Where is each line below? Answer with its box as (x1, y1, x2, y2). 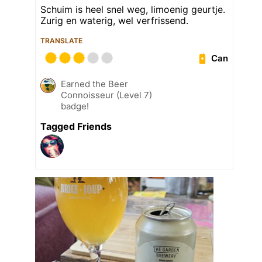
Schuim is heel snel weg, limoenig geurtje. (40, 4, 225, 16)
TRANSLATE (40, 36, 82, 46)
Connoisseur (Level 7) (61, 89, 152, 101)
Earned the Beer (61, 78, 128, 90)
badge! (61, 101, 89, 112)
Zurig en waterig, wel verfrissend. (40, 15, 188, 27)
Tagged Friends (40, 120, 112, 133)
